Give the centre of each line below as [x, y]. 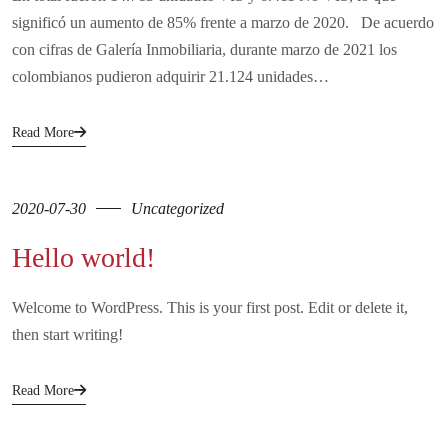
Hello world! [83, 257]
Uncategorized [177, 208]
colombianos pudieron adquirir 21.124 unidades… [170, 76]
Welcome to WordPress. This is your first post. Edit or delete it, [210, 307]
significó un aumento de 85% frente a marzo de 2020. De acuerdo [223, 22]
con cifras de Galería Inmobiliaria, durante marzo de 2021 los [204, 49]
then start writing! [67, 334]
